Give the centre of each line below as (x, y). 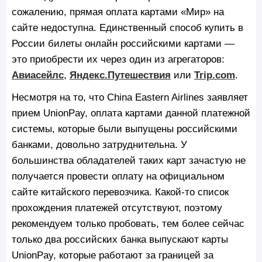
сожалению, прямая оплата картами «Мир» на (118, 11)
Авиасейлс (38, 75)
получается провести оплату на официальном (118, 176)
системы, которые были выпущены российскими (125, 128)
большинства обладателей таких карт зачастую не (129, 160)
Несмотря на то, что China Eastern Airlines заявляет (130, 97)
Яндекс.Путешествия (120, 75)
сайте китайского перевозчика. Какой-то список (120, 192)
